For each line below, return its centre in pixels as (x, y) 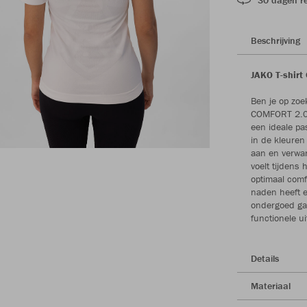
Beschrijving (275, 40)
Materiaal (271, 285)
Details (265, 258)
